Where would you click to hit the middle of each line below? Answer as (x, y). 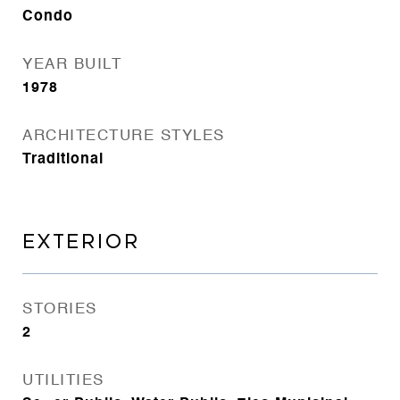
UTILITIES (63, 381)
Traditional (63, 160)
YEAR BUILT (72, 65)
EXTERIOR (81, 242)
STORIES (60, 309)
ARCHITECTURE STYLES (124, 136)
